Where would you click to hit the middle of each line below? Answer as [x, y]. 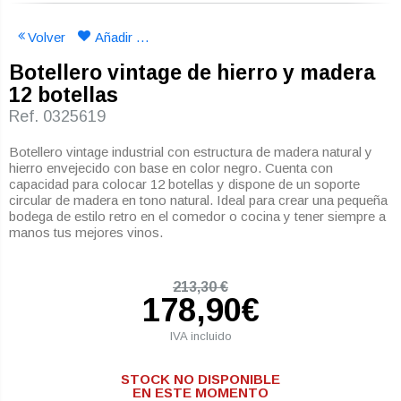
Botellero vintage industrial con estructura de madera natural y [191, 152]
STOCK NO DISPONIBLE [200, 380]
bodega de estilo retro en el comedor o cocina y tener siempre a [197, 217]
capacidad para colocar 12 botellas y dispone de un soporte [184, 184]
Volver [47, 38]
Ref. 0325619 [57, 117]
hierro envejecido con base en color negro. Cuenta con [171, 168]
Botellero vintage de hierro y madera [192, 73]
